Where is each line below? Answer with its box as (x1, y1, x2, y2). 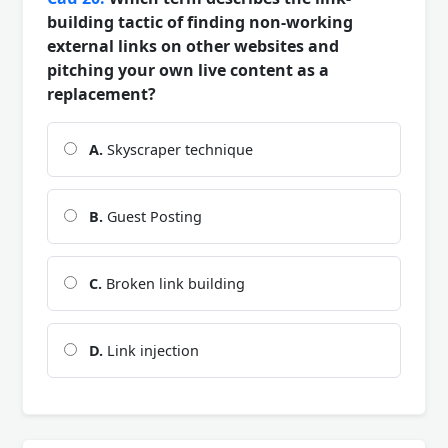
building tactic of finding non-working (47, 10, 353, 33)
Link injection (103, 340, 199, 360)
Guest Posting (103, 206, 202, 226)
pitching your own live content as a (47, 58, 329, 81)
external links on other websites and (47, 34, 339, 57)
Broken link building (102, 273, 245, 293)
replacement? (47, 82, 156, 105)
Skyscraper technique (103, 139, 253, 159)
